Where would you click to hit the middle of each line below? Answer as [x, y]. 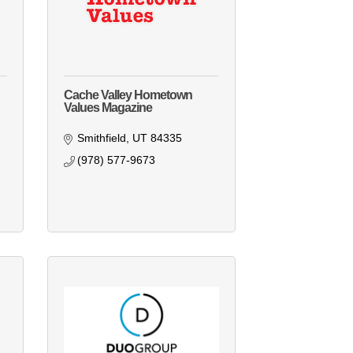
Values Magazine [108, 108]
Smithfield [102, 138]
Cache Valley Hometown [128, 95]
